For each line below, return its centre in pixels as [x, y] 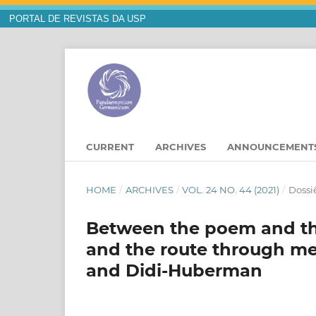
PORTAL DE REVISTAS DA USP [77, 19]
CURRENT [110, 147]
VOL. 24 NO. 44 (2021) [231, 190]
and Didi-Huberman [174, 271]
